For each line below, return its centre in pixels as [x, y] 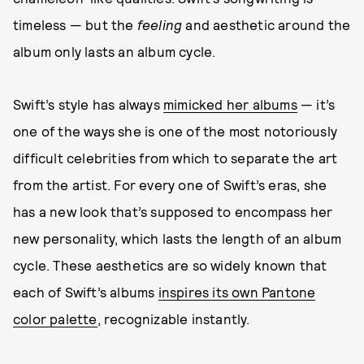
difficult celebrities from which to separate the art [175, 158]
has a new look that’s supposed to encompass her [173, 211]
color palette [55, 318]
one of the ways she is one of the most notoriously [175, 131]
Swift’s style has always [88, 104]
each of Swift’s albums [86, 292]
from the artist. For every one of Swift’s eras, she [170, 184]
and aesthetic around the [266, 24]
